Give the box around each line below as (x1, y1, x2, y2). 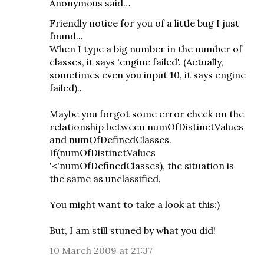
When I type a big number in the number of (49, 43, 242, 55)
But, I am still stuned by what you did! (49, 225, 216, 236)
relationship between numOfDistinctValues (49, 121, 243, 133)
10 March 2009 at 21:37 (49, 245, 153, 256)
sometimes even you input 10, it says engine (49, 69, 246, 81)
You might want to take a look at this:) (49, 199, 220, 210)
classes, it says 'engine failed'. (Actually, (49, 56, 223, 68)
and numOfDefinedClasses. (49, 134, 171, 146)
